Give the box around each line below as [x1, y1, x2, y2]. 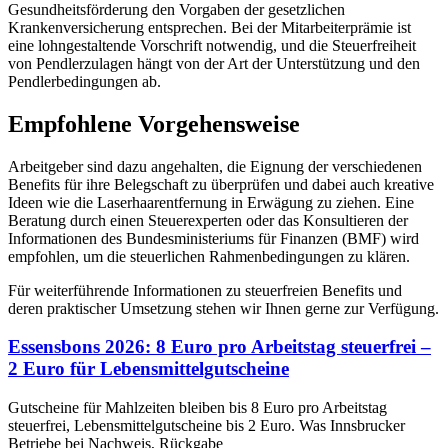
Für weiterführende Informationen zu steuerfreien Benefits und [8, 281, 402, 299]
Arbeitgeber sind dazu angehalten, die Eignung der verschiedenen [8, 157, 422, 175]
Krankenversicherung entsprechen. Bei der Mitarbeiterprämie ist [8, 18, 411, 36]
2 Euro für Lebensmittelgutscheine [8, 358, 289, 380]
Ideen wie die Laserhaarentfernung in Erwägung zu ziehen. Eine [8, 193, 414, 211]
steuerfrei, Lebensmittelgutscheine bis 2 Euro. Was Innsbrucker [8, 417, 405, 435]
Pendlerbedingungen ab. [8, 72, 161, 90]
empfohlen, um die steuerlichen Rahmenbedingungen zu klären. [8, 247, 410, 265]
